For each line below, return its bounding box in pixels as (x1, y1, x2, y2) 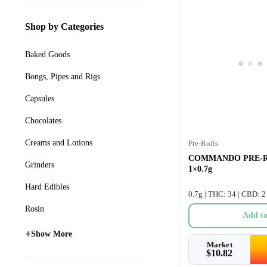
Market (206, 240, 232, 249)
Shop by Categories (25, 21, 104, 32)
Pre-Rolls (188, 138, 218, 148)
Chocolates (25, 116, 61, 125)
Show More (31, 229, 72, 238)
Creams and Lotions (25, 138, 92, 147)
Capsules (25, 94, 54, 103)
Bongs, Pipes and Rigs (25, 72, 100, 81)
